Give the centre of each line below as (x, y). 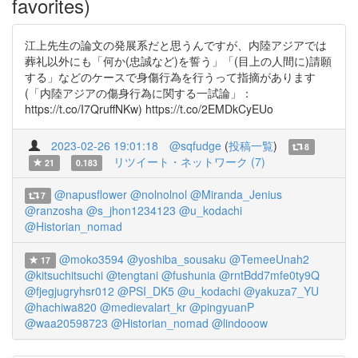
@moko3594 (91, 259)
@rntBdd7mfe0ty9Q (269, 275)
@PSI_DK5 (146, 291)
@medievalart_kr (143, 307)
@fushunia (189, 275)
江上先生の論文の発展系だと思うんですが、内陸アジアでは (176, 45)
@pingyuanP (222, 307)
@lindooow (240, 323)
